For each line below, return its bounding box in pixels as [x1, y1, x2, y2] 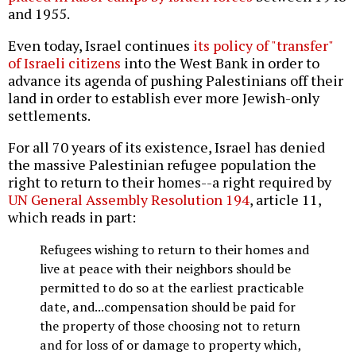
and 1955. [8, 4, 70, 24]
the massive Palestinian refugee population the [8, 155, 316, 175]
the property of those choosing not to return [40, 317, 300, 335]
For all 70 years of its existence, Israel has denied [8, 137, 325, 157]
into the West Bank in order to [121, 53, 319, 73]
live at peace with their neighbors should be [40, 260, 291, 278]
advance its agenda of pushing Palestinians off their [8, 71, 343, 91]
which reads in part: [8, 207, 136, 227]
